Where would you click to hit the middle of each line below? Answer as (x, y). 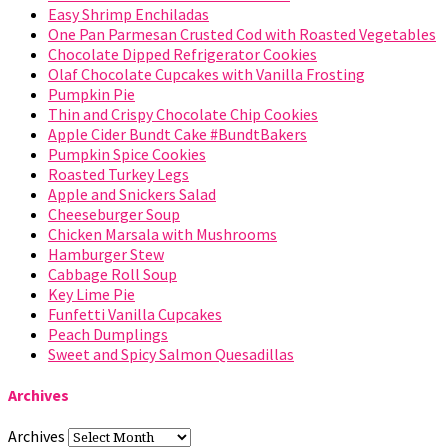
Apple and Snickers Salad (132, 193)
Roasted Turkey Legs (118, 173)
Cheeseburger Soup (114, 213)
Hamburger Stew (106, 253)
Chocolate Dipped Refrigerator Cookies (182, 53)
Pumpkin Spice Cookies (127, 153)
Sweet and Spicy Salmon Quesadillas (171, 353)
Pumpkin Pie (91, 93)
